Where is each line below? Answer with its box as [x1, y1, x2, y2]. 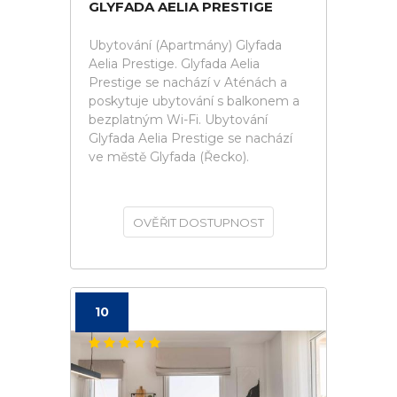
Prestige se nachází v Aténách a [89, 74, 287, 90]
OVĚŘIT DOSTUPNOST [133, 215, 264, 230]
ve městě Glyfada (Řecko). [89, 149, 249, 165]
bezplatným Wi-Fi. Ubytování [89, 112, 268, 128]
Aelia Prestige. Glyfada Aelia [89, 56, 260, 72]
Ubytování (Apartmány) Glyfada [89, 37, 282, 53]
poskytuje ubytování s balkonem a [89, 93, 300, 109]
